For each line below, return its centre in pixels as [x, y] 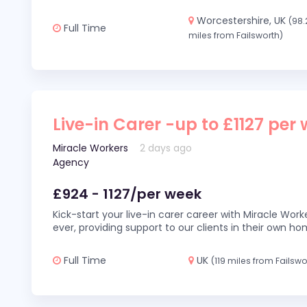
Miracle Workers [90, 148]
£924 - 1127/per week [127, 194]
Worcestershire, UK [242, 21]
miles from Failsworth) [236, 35]
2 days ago [166, 148]
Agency [71, 162]
